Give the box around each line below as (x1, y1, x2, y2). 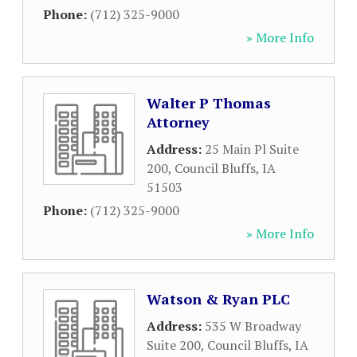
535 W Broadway (205, 317, 301, 335)
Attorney (147, 112, 210, 131)
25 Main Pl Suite (205, 140, 299, 158)
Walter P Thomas (147, 93, 271, 112)
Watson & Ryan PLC (147, 289, 290, 308)
